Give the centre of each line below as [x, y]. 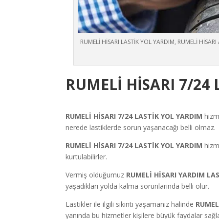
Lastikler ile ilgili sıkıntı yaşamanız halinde [131, 204]
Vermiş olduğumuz [95, 175]
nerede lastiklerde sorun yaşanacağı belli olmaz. [141, 127]
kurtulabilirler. [87, 156]
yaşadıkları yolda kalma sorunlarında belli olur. [138, 186]
